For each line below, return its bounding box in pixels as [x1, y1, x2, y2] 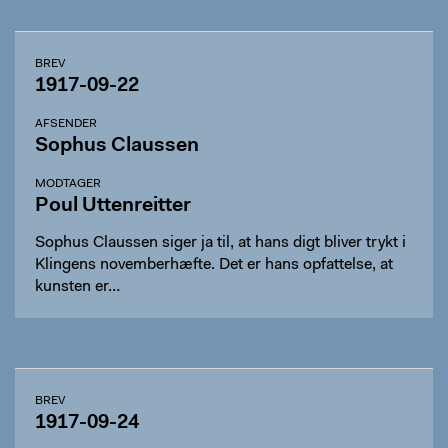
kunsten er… [35, 279, 120, 295]
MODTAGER [35, 178, 101, 190]
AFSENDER [35, 118, 97, 130]
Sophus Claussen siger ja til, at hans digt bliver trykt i [35, 235, 406, 251]
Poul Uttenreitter [35, 196, 191, 216]
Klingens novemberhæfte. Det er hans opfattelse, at [35, 257, 393, 273]
